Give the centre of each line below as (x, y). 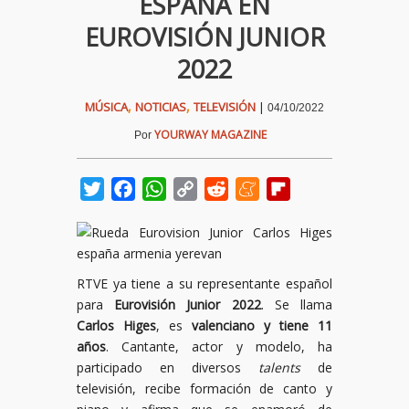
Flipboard (323, 189)
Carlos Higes (116, 325)
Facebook (168, 189)
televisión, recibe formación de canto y (204, 388)
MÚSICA (106, 107)
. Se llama (297, 304)
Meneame (294, 189)
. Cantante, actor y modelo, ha (219, 346)
